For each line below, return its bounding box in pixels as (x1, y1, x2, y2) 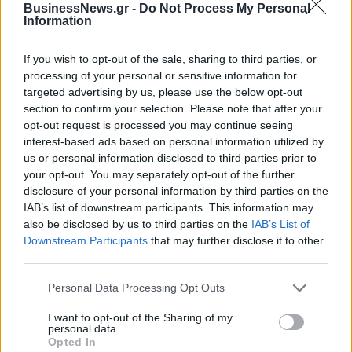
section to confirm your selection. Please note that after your (24, 101, 322, 115)
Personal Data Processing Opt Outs (48, 281, 225, 294)
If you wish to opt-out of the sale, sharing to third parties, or (24, 52, 317, 65)
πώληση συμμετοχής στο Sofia (188, 318, 338, 332)
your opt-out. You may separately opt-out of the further (24, 167, 295, 181)
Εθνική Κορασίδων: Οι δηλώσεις (6, 285, 164, 299)
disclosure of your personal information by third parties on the (24, 184, 328, 197)
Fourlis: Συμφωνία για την (188, 304, 314, 317)
